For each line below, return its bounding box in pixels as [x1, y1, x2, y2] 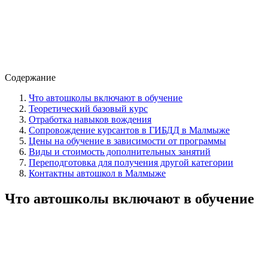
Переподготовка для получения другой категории [29, 157, 233, 167]
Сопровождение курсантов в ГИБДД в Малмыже [29, 124, 230, 135]
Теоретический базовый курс [29, 103, 148, 114]
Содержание [5, 72, 56, 83]
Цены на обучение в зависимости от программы [29, 135, 226, 146]
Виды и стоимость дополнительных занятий [29, 146, 211, 157]
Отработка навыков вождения [29, 114, 151, 124]
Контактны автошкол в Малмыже [29, 167, 166, 178]
